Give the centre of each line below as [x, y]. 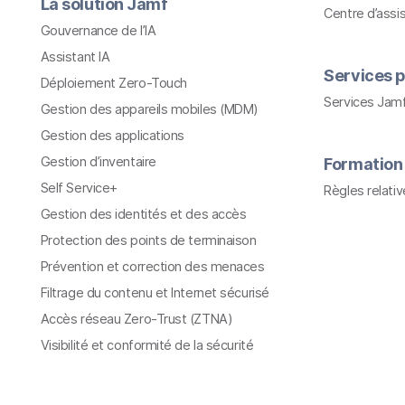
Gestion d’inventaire [98, 161]
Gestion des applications [112, 135]
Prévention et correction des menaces [152, 266]
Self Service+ [79, 187]
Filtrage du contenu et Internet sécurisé [155, 292]
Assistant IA [75, 56]
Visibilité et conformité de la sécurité [147, 344]
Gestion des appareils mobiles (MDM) [149, 108]
